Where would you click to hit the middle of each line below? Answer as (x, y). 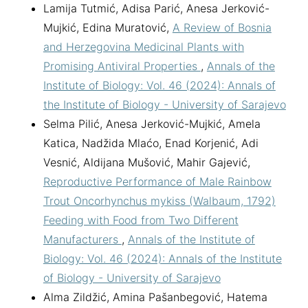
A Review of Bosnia (222, 27)
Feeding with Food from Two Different (141, 220)
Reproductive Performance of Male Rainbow (157, 181)
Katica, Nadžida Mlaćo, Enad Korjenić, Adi (151, 143)
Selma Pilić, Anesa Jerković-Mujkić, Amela (152, 123)
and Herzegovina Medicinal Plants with (143, 46)
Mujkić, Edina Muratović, (108, 27)
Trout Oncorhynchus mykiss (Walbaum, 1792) (159, 200)
